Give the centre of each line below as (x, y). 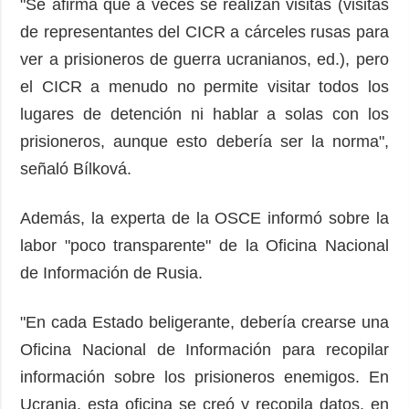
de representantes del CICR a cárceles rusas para (204, 31)
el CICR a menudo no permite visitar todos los (204, 86)
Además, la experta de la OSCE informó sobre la (204, 218)
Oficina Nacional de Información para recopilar (204, 349)
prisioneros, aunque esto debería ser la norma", (204, 141)
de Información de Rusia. (114, 273)
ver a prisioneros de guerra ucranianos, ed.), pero (204, 59)
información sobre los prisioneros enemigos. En (204, 377)
